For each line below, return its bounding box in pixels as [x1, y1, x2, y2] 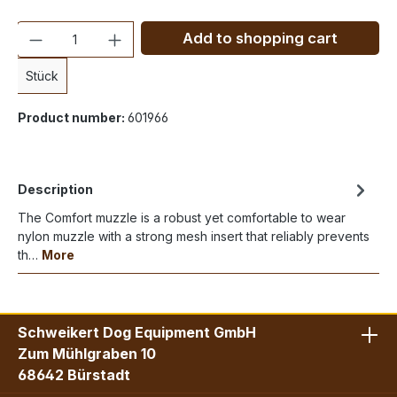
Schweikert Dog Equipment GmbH [18, 323, 256, 342]
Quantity [17, 22, 65, 38]
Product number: [18, 110, 128, 126]
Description [18, 182, 93, 198]
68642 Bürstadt [18, 366, 130, 385]
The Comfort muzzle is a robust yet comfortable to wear [18, 210, 346, 226]
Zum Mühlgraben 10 [18, 345, 156, 363]
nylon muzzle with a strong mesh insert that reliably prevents [18, 229, 370, 245]
